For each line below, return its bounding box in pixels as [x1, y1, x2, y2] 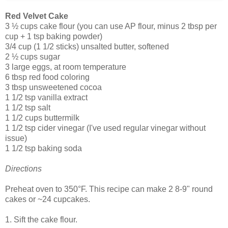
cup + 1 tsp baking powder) [5, 32, 102, 41]
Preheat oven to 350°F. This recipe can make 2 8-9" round [5, 184, 213, 193]
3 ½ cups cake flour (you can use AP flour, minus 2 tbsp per [5, 21, 217, 31]
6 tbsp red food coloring [5, 72, 90, 81]
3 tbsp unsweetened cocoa [5, 82, 102, 92]
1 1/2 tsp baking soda [5, 144, 82, 153]
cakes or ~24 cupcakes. [5, 194, 90, 204]
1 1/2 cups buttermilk [5, 113, 79, 122]
